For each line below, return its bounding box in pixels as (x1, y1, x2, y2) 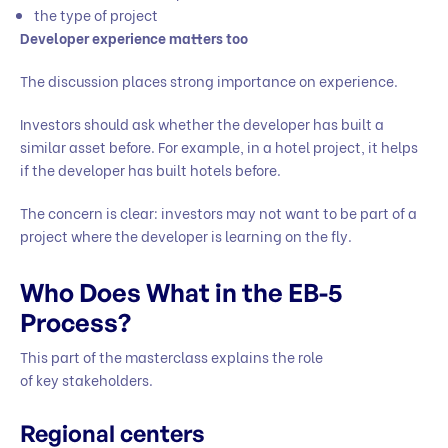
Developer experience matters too (20, 26, 248, 48)
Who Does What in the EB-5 (20, 277, 342, 309)
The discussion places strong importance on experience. (20, 69, 401, 91)
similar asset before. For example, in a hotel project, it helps (20, 135, 418, 157)
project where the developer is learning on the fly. (20, 224, 355, 246)
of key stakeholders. (20, 368, 156, 390)
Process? (20, 307, 136, 339)
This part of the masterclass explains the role (20, 345, 323, 367)
